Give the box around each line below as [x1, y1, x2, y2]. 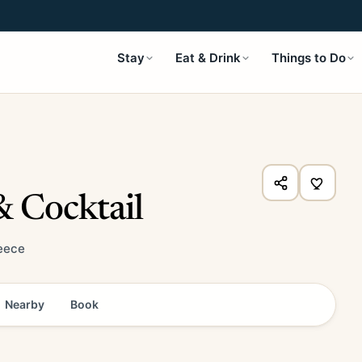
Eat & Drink [175, 50, 241, 65]
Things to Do [271, 50, 346, 65]
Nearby [5, 297, 44, 311]
